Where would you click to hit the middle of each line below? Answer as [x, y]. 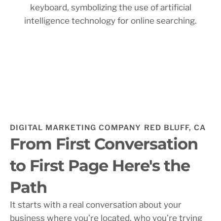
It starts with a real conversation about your [96, 204]
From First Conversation [104, 144]
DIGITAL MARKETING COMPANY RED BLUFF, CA [108, 128]
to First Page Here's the [100, 165]
